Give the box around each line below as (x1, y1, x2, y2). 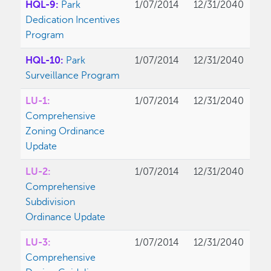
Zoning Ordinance (25, 126, 105, 137)
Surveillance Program (25, 70, 120, 82)
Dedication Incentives (25, 15, 120, 26)
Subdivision (25, 197, 76, 208)
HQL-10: (25, 55, 64, 67)
